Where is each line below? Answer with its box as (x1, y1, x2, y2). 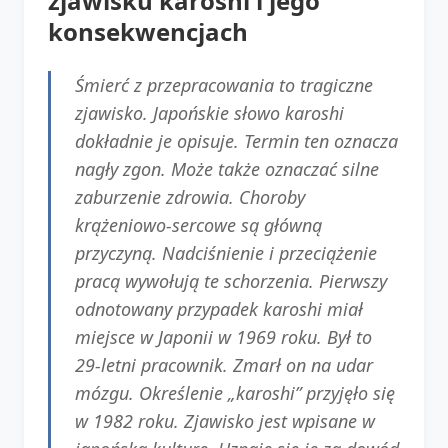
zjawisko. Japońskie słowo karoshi (75, 100, 344, 125)
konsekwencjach (48, 14, 248, 48)
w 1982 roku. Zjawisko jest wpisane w (75, 408, 375, 433)
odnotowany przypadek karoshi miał (75, 296, 363, 321)
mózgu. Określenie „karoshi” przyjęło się (75, 380, 395, 405)
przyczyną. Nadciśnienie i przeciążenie (75, 240, 377, 265)
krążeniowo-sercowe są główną (75, 212, 322, 237)
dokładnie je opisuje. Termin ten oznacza (75, 128, 398, 153)
